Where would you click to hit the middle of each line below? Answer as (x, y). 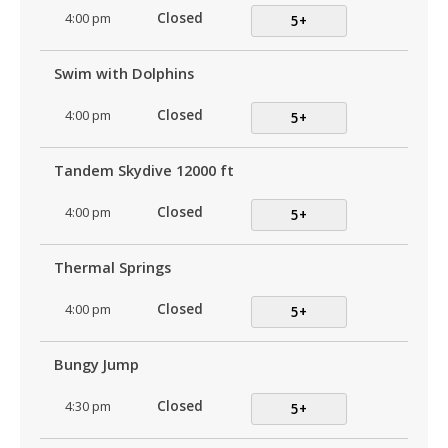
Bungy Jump (96, 365)
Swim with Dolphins (123, 74)
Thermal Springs (112, 268)
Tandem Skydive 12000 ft (143, 171)
